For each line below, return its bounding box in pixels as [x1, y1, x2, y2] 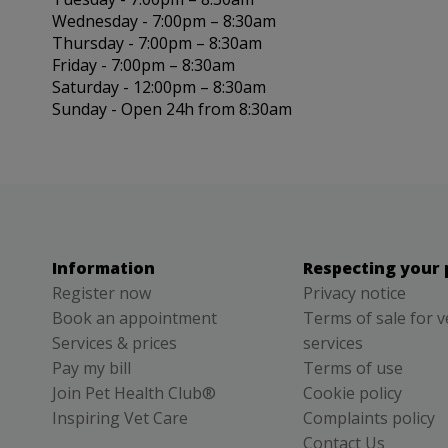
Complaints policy [303, 406, 435, 429]
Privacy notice [303, 281, 406, 304]
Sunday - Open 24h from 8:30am [52, 97, 292, 120]
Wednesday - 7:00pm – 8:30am [52, 9, 276, 32]
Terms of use [303, 356, 403, 379]
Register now [52, 281, 151, 304]
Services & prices [52, 331, 177, 354]
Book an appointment [52, 306, 217, 329]
